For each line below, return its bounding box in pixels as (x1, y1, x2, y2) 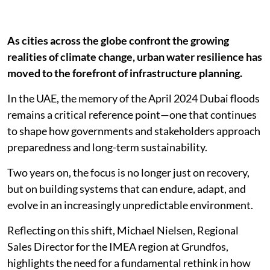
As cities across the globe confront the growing (7, 34, 229, 47)
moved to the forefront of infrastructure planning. (7, 66, 242, 80)
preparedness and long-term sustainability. (7, 140, 207, 154)
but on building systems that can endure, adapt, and (7, 182, 246, 195)
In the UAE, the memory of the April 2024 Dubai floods (7, 92, 260, 105)
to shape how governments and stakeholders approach (7, 124, 260, 137)
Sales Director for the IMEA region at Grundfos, (7, 240, 228, 253)
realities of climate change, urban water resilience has (7, 50, 262, 63)
